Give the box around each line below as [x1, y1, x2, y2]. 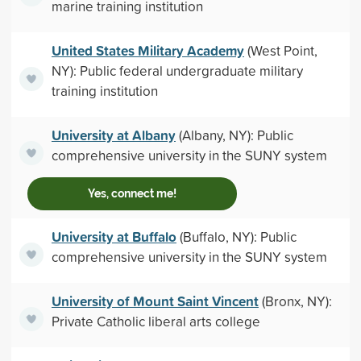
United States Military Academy [51, 40, 244, 60]
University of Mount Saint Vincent [51, 291, 259, 311]
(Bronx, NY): [258, 292, 332, 310]
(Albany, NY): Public [175, 126, 293, 144]
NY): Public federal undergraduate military [51, 61, 303, 80]
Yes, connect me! [87, 187, 176, 200]
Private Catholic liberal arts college [51, 312, 260, 330]
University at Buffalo [51, 226, 176, 247]
